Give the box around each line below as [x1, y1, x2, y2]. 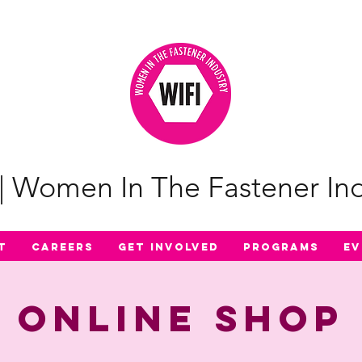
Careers [32, 241, 94, 254]
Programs [243, 241, 319, 254]
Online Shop [17, 295, 345, 342]
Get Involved [118, 241, 219, 254]
